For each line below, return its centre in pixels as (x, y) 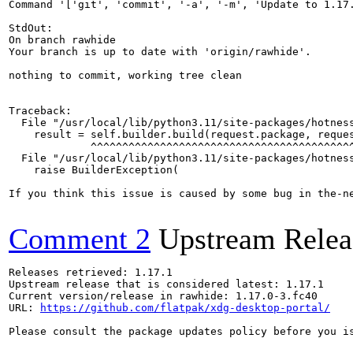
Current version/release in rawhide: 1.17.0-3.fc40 (163, 296)
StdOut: (31, 28)
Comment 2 (80, 239)
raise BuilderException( (94, 170)
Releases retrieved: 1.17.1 (91, 272)
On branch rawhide (62, 40)
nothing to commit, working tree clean (125, 75)
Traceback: (40, 111)
